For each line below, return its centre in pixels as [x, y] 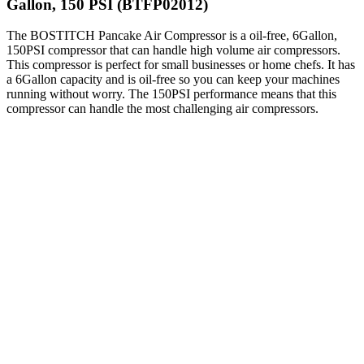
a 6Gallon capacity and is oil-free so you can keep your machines [173, 80]
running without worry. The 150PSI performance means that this [171, 94]
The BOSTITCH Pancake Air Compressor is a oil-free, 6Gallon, [172, 36]
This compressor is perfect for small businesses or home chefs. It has [181, 65]
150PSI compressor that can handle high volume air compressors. [173, 50]
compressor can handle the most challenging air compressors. [162, 109]
